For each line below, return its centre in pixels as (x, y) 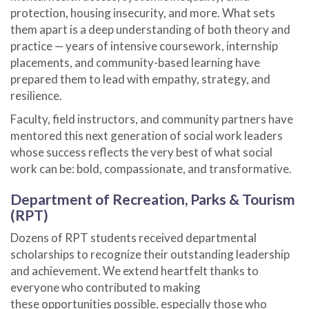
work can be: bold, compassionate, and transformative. (151, 169)
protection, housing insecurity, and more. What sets (143, 13)
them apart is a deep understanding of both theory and (150, 30)
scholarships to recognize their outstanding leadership (150, 255)
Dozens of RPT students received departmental (133, 238)
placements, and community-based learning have (135, 63)
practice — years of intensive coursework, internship (144, 46)
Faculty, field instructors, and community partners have (152, 119)
